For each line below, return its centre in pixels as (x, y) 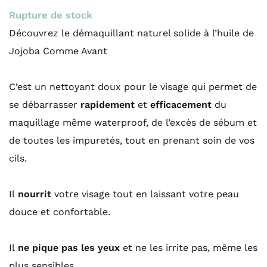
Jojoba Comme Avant (58, 51)
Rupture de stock (51, 15)
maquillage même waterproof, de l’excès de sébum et (133, 122)
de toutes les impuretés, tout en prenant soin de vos (132, 140)
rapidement (108, 104)
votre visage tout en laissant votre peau (145, 194)
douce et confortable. (60, 212)
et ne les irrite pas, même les (189, 247)
